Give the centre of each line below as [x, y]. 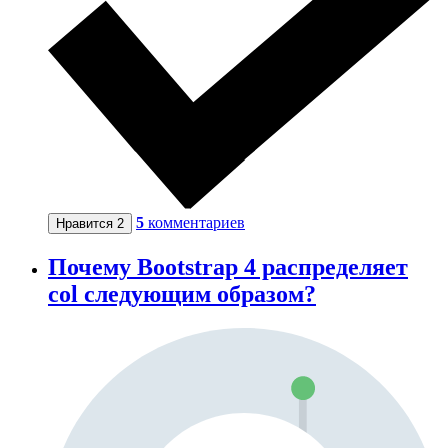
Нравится [86, 224]
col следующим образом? [182, 294]
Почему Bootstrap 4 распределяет [228, 267]
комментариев [196, 223]
